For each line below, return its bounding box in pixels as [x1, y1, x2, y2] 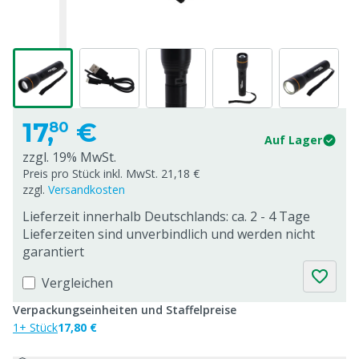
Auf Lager [264, 132, 322, 147]
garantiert [22, 243, 84, 260]
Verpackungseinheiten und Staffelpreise [13, 302, 236, 317]
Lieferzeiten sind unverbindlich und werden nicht [22, 225, 315, 243]
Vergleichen [42, 274, 113, 292]
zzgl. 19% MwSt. [22, 148, 116, 166]
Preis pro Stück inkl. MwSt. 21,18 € [22, 166, 200, 181]
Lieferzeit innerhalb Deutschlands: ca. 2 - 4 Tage [22, 208, 310, 225]
